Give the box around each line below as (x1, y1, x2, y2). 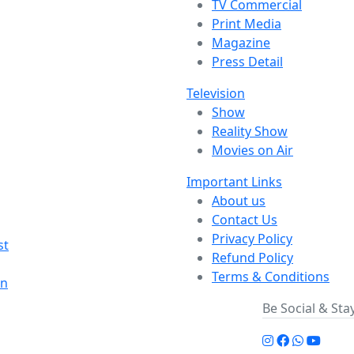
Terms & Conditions (212, 268, 330, 285)
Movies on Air (212, 141, 293, 159)
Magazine (212, 34, 270, 51)
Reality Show (212, 122, 288, 140)
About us (212, 192, 265, 209)
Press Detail (212, 53, 283, 70)
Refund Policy (212, 249, 293, 266)
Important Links (186, 173, 282, 190)
